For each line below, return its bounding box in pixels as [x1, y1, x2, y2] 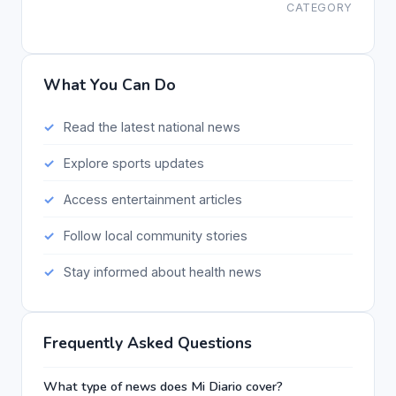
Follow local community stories [63, 228, 247, 244]
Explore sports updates [63, 155, 204, 171]
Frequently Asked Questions [43, 331, 252, 354]
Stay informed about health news [63, 264, 262, 280]
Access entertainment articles [63, 191, 242, 207]
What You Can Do [43, 73, 176, 95]
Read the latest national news [63, 118, 240, 134]
